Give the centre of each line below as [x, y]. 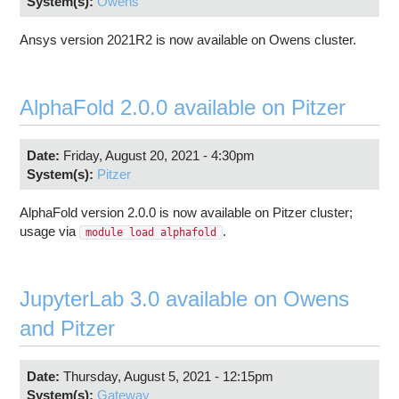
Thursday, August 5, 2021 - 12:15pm [168, 376]
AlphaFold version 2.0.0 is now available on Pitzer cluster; [187, 213]
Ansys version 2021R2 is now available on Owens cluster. [188, 40]
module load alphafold [151, 233]
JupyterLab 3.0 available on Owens [185, 299]
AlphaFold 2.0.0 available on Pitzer [183, 108]
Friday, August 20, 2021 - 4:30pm [159, 155]
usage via [50, 232]
